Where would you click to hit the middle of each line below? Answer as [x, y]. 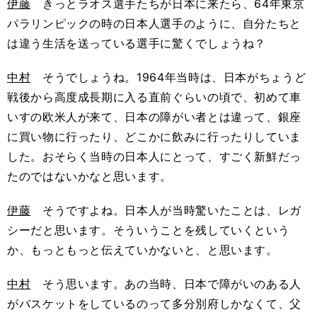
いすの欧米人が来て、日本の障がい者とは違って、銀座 [154, 117]
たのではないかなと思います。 [90, 176]
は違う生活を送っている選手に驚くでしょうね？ [137, 43]
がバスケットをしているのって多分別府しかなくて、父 [154, 304]
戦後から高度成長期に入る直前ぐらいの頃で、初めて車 [154, 97]
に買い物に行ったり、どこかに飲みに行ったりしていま [154, 137]
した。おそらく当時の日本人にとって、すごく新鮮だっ [154, 156]
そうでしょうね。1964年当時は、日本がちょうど [168, 77]
